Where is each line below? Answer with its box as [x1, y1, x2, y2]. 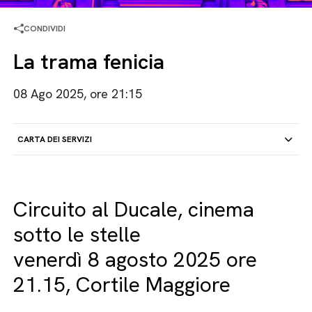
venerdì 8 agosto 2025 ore [13, 246, 258, 273]
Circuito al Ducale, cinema [13, 196, 255, 223]
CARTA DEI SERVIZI [17, 134, 93, 145]
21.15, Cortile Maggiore [13, 271, 231, 298]
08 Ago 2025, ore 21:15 [13, 86, 143, 102]
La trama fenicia [13, 48, 165, 75]
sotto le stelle [13, 221, 141, 248]
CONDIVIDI [24, 23, 66, 34]
